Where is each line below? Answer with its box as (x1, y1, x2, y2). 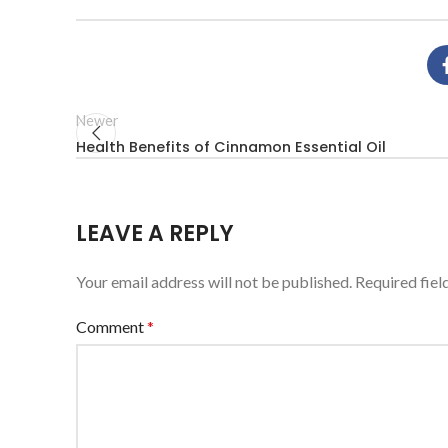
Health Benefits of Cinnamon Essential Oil (76, 137, 386, 157)
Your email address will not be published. (76, 272, 352, 291)
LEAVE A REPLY (76, 218, 234, 249)
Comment (76, 317, 147, 336)
